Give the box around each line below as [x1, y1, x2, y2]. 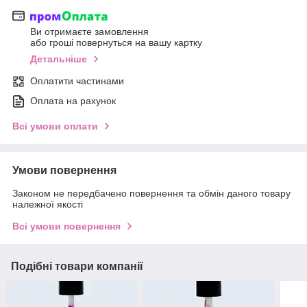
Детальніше [30, 53, 87, 65]
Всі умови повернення [12, 221, 121, 232]
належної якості [12, 199, 83, 210]
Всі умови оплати [12, 121, 98, 132]
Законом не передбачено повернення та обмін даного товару [12, 188, 291, 199]
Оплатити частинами [30, 75, 124, 87]
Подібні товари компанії [11, 260, 143, 273]
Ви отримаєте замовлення [30, 26, 149, 38]
